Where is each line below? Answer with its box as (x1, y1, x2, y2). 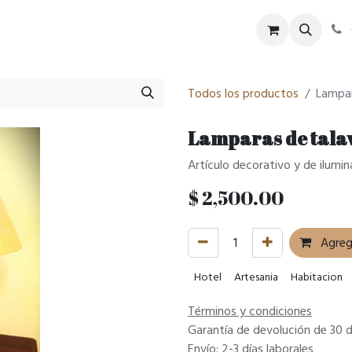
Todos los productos (188, 83, 299, 104)
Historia (160, 20, 202, 40)
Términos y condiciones (188, 301, 312, 321)
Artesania (234, 268, 278, 286)
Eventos (90, 20, 134, 40)
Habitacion (291, 268, 343, 286)
